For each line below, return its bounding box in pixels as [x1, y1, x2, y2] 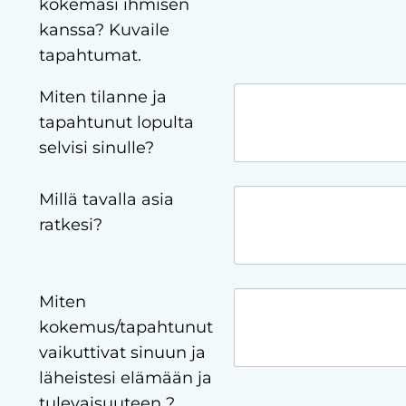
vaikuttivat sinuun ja [38, 343, 206, 363]
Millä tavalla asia [38, 189, 174, 210]
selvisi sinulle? [38, 138, 154, 159]
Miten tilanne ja [38, 87, 167, 108]
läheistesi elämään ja [38, 368, 212, 389]
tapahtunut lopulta [38, 112, 194, 133]
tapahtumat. [38, 45, 141, 66]
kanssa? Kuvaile [38, 20, 169, 41]
